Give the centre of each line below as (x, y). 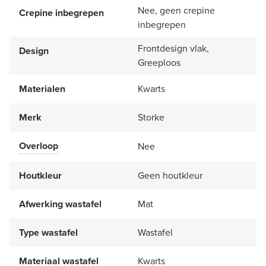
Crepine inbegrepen (61, 12)
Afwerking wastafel (60, 204)
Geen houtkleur (170, 175)
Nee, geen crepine (176, 10)
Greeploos (159, 62)
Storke (151, 117)
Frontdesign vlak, (173, 48)
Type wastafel (48, 232)
